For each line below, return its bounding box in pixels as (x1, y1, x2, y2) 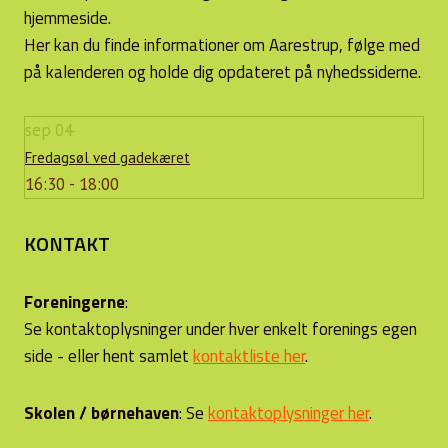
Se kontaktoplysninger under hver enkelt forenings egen (24, 316, 417, 342)
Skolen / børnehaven (24, 400, 179, 426)
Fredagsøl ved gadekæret (25, 148, 190, 167)
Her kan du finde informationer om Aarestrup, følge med (24, 32, 420, 58)
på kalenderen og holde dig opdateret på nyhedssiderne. (24, 59, 421, 85)
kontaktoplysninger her (208, 400, 369, 426)
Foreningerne (24, 289, 125, 315)
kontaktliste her (193, 343, 305, 369)
